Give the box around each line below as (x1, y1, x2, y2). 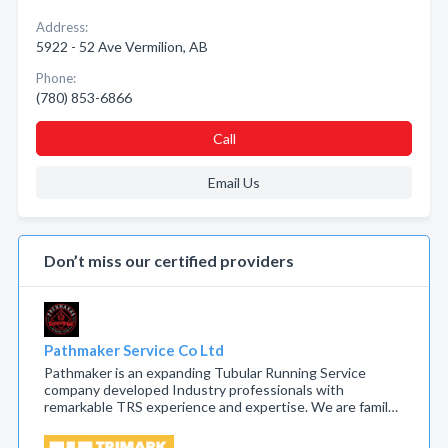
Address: (36, 19, 88, 35)
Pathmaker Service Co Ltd (44, 341, 224, 359)
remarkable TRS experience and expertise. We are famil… (44, 398, 398, 415)
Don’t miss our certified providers (44, 251, 294, 270)
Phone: (36, 70, 76, 86)
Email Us (207, 174, 260, 191)
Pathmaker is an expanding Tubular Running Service (44, 364, 366, 381)
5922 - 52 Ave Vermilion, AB (36, 38, 208, 55)
